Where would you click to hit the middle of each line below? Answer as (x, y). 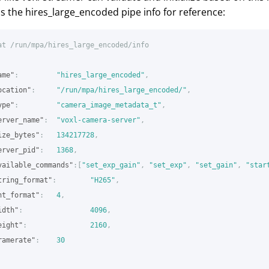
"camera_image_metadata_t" (109, 105)
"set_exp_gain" (111, 165)
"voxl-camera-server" (98, 120)
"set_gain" (216, 165)
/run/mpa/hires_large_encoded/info (80, 45)
